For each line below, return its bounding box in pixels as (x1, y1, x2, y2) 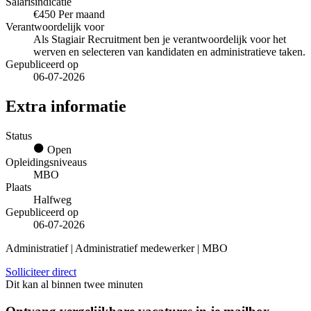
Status (6, 129, 32, 142)
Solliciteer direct (6, 265, 76, 278)
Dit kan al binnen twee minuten (6, 278, 143, 290)
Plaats (6, 180, 31, 193)
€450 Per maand (33, 8, 105, 21)
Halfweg (33, 193, 72, 205)
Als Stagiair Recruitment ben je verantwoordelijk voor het (33, 33, 286, 46)
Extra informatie (6, 96, 126, 115)
